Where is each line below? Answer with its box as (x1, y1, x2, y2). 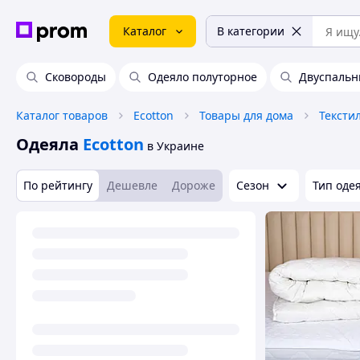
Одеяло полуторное (148, 69, 257, 84)
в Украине (147, 138, 204, 153)
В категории (217, 23, 284, 39)
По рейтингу (23, 178, 92, 193)
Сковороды (45, 69, 106, 84)
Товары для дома (199, 108, 293, 123)
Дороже (172, 178, 215, 193)
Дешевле (107, 178, 157, 193)
